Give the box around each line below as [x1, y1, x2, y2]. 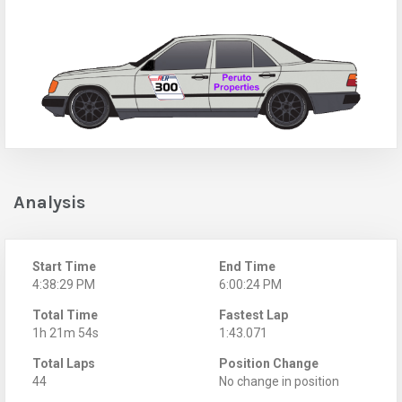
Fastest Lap [219, 307, 288, 322]
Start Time [32, 258, 96, 274]
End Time [219, 258, 275, 274]
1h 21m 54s [32, 325, 99, 340]
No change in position [219, 373, 339, 389]
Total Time [32, 307, 98, 322]
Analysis [13, 191, 85, 213]
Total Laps [32, 355, 95, 371]
